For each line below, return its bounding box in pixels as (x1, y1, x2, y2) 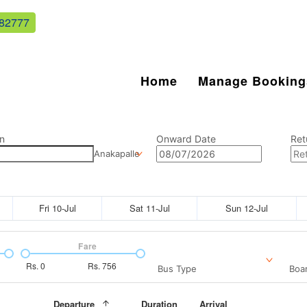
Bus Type (158, 262, 197, 274)
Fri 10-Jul (38, 201, 76, 214)
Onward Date (156, 133, 216, 145)
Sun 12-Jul (225, 201, 268, 214)
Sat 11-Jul (129, 201, 170, 214)
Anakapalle (93, 148, 140, 159)
